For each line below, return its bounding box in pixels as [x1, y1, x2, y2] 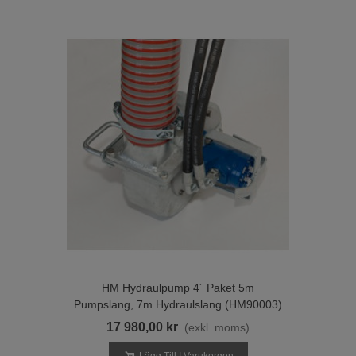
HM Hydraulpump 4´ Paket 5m [102, 281, 254, 294]
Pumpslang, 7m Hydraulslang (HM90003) [74, 298, 282, 311]
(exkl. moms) [184, 321, 250, 334]
